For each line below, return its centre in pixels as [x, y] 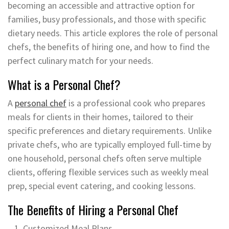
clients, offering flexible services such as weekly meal [108, 172]
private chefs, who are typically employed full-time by [109, 144]
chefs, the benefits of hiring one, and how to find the [109, 47]
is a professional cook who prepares [136, 103]
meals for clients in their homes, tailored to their [100, 117]
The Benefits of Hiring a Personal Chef [93, 210]
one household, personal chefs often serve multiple [105, 158]
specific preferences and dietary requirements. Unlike [110, 131]
